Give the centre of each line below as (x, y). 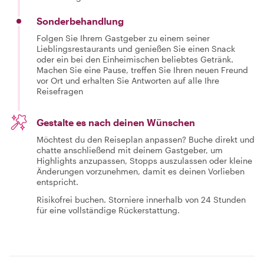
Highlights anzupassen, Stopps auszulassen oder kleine (144, 161)
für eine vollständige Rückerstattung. (108, 210)
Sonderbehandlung (80, 21)
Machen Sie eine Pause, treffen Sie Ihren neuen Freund (142, 70)
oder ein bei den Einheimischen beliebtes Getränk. (135, 59)
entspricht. (57, 182)
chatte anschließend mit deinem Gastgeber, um (130, 150)
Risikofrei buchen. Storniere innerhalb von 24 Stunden (141, 199)
